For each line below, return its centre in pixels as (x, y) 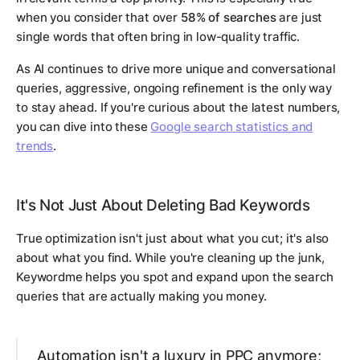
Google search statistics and (232, 127)
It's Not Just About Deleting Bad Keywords (163, 206)
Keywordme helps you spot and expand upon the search (175, 277)
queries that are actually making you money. (141, 297)
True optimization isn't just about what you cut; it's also (173, 239)
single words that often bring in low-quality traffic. (158, 37)
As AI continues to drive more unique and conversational (176, 69)
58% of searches (228, 18)
